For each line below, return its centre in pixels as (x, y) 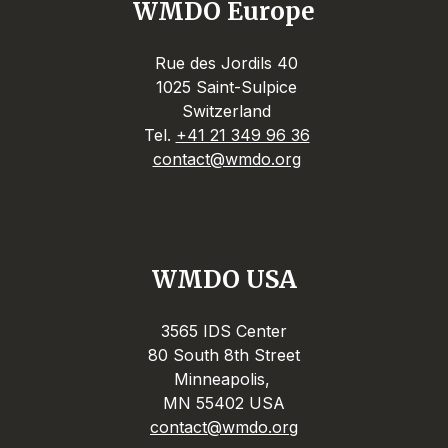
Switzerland (224, 111)
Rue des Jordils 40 (224, 63)
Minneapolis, (224, 379)
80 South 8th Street (224, 355)
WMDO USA (224, 279)
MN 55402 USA (224, 403)
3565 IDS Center (224, 331)
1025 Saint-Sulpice (224, 87)
